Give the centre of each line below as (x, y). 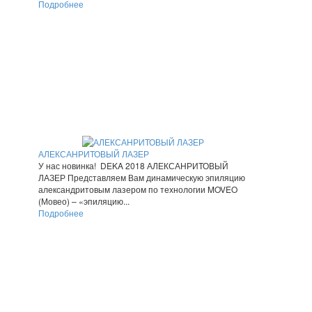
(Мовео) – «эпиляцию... (84, 201)
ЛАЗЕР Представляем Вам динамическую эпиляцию (142, 178)
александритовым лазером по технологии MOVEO (138, 189)
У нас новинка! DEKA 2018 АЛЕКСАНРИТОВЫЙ (133, 166)
